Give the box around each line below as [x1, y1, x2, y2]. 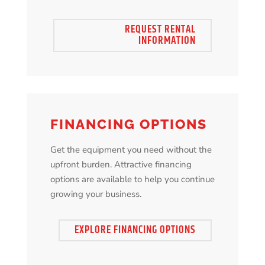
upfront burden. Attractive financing [50, 159, 192, 171]
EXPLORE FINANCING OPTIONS [75, 222, 196, 239]
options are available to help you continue [50, 173, 215, 186]
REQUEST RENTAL [125, 21, 196, 38]
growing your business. [50, 188, 141, 201]
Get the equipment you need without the [50, 144, 212, 156]
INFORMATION [138, 33, 196, 50]
